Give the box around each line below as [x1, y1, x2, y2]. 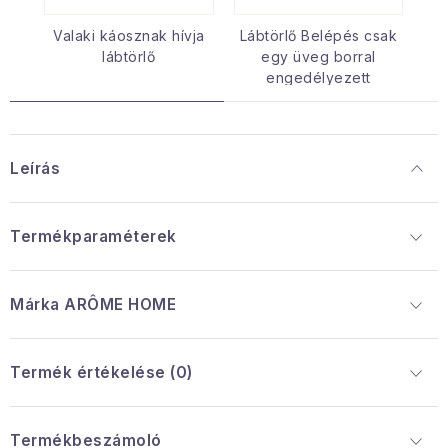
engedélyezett [266, 69, 371, 86]
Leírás [10, 159, 60, 178]
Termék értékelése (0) [10, 363, 193, 382]
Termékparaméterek [10, 227, 177, 246]
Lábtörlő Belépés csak [239, 27, 397, 44]
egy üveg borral [261, 48, 376, 65]
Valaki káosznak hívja [53, 27, 205, 44]
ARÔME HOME [59, 295, 176, 314]
